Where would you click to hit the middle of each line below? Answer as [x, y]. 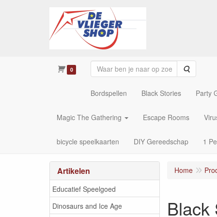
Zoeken [201, 68]
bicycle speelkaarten [88, 141]
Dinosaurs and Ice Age [87, 206]
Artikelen [74, 171]
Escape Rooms [166, 117]
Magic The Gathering [89, 117]
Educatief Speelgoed [84, 189]
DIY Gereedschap [161, 141]
